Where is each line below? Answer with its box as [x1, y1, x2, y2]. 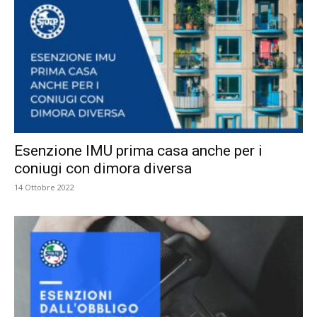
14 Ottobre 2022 [14, 182, 74, 193]
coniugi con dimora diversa [14, 160, 192, 178]
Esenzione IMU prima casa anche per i [14, 142, 263, 160]
